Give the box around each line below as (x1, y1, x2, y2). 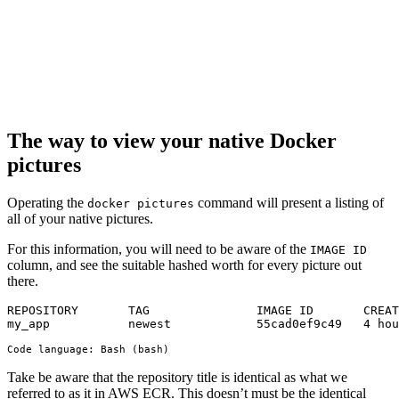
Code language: (7, 343, 94, 355)
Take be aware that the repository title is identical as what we (7, 369, 347, 385)
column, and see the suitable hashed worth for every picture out (7, 256, 362, 273)
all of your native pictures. (7, 210, 153, 226)
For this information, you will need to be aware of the (7, 240, 310, 256)
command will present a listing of (194, 194, 384, 210)
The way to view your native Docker (7, 128, 337, 152)
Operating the (7, 194, 87, 210)
